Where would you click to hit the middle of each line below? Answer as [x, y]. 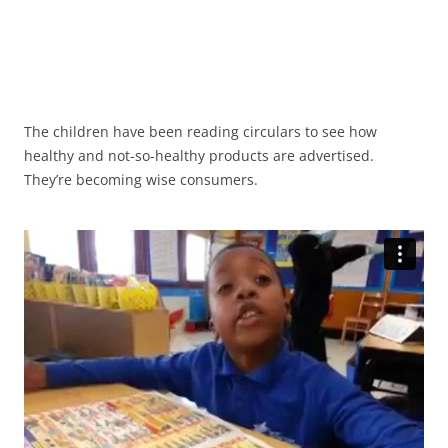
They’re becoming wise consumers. [141, 179]
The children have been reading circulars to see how [200, 131]
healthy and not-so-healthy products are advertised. [199, 155]
